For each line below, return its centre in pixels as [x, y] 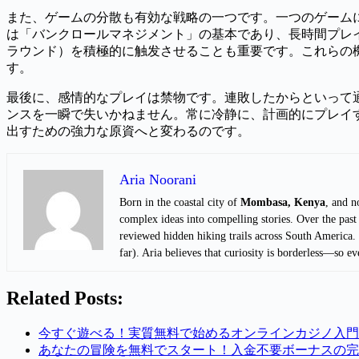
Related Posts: [65, 298]
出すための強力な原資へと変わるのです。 [128, 131]
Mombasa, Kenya [283, 203]
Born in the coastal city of [180, 203]
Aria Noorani [158, 180]
